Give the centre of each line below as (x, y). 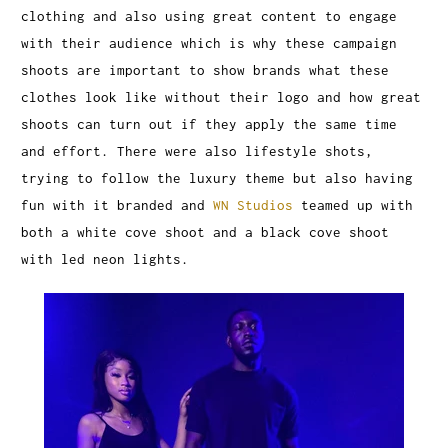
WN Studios (253, 204)
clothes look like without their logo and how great (221, 96)
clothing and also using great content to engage (209, 15)
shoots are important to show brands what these (205, 69)
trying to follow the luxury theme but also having (217, 177)
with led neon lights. (109, 258)
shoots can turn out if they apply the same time (209, 123)
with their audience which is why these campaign (209, 42)
